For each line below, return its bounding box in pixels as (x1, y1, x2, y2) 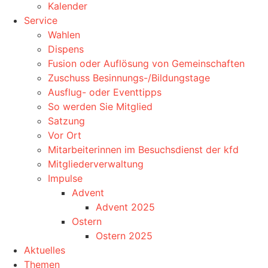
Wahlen (48, 29, 80, 41)
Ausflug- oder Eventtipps (48, 86, 162, 98)
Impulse (48, 172, 83, 184)
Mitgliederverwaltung (48, 158, 144, 170)
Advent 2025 (96, 201, 155, 213)
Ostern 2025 (96, 230, 153, 242)
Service (24, 14, 57, 26)
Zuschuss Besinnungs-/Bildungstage (48, 72, 210, 84)
